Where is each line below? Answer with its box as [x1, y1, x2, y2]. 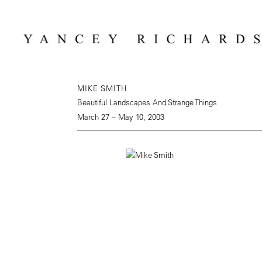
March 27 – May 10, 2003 [77, 112, 164, 122]
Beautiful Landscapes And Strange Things [77, 97, 217, 107]
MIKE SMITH [77, 83, 127, 93]
